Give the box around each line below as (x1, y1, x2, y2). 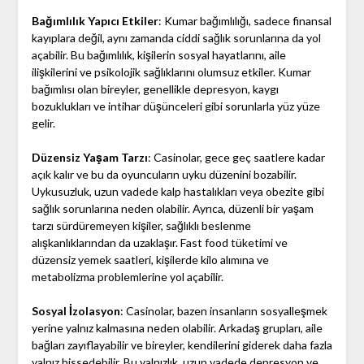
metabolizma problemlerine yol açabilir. (31, 270, 223, 284)
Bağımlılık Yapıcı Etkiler (31, 14, 158, 28)
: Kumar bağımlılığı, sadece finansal (158, 14, 331, 28)
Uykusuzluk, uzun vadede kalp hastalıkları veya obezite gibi (31, 184, 324, 199)
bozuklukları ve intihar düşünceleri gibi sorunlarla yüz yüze (31, 99, 320, 114)
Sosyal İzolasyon (31, 304, 120, 318)
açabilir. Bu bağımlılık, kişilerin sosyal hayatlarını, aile (31, 48, 286, 63)
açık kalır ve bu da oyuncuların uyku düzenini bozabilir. (31, 167, 297, 182)
